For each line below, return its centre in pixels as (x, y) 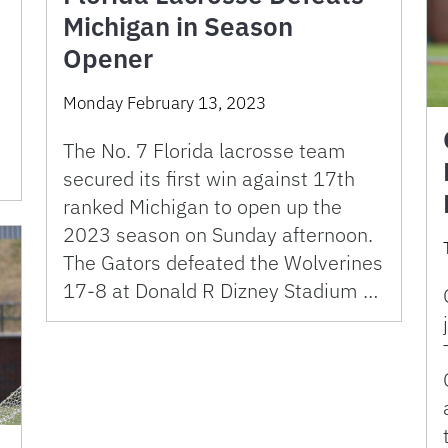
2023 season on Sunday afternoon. (218, 235)
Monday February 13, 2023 (164, 103)
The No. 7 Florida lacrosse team (204, 151)
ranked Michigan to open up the (202, 207)
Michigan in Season (178, 26)
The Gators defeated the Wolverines (223, 263)
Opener (108, 58)
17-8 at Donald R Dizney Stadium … (220, 291)
